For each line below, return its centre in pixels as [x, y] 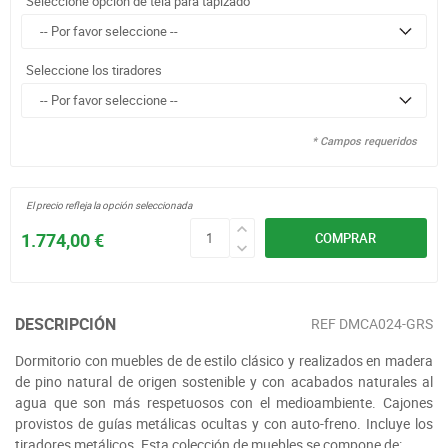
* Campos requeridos [364, 140]
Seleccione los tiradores [94, 69]
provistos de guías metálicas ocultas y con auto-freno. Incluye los [224, 423]
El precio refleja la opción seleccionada [109, 204]
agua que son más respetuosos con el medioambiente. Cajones [224, 402]
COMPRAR [346, 237]
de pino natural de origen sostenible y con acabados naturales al [224, 381]
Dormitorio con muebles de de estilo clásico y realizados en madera [224, 360]
